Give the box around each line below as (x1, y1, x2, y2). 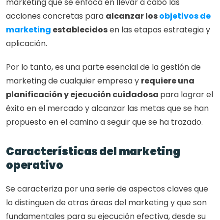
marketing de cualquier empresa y (6, 75, 141, 86)
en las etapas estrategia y (108, 24, 210, 35)
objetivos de (159, 10, 211, 22)
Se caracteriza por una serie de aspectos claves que (6, 183, 208, 194)
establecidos (51, 24, 108, 35)
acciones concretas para (6, 10, 106, 22)
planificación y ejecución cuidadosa (6, 89, 160, 100)
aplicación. (6, 38, 49, 49)
